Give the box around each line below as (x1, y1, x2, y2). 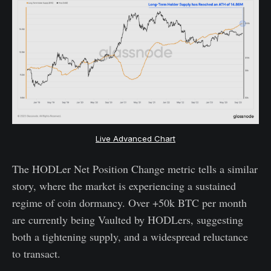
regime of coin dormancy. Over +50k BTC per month (12, 195, 247, 210)
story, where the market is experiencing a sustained (12, 178, 236, 193)
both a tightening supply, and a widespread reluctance (12, 229, 248, 244)
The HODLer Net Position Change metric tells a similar (12, 161, 258, 176)
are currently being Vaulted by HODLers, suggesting (12, 212, 243, 227)
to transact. (12, 246, 60, 261)
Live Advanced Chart (96, 134, 175, 144)
